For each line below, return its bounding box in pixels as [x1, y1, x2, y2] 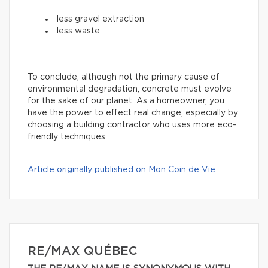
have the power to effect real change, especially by [28, 109, 238, 118]
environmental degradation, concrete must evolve [28, 85, 232, 94]
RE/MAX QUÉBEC [28, 245, 137, 258]
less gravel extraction [57, 15, 144, 24]
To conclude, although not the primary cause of [28, 73, 220, 82]
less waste [57, 27, 100, 36]
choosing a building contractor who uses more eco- [28, 121, 236, 130]
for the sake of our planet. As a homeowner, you [28, 97, 224, 106]
